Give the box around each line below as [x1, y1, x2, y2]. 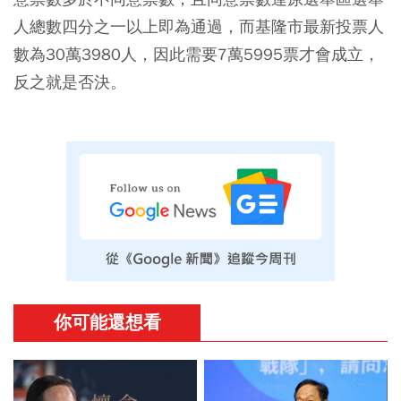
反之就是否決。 [13, 71, 126, 92]
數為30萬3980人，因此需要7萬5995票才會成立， [13, 43, 380, 64]
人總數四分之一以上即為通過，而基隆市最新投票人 [13, 15, 384, 37]
